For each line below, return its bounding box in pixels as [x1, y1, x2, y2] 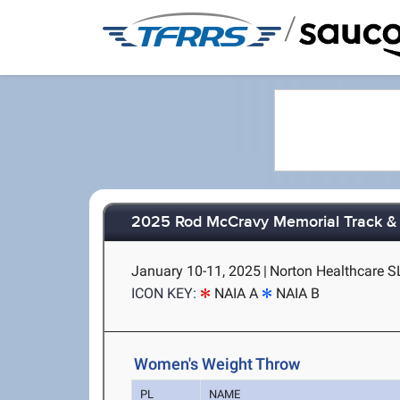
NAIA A [214, 285, 259, 302]
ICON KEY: [131, 285, 197, 302]
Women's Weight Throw [134, 354, 301, 373]
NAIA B [276, 285, 321, 302]
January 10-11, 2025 [131, 262, 262, 279]
